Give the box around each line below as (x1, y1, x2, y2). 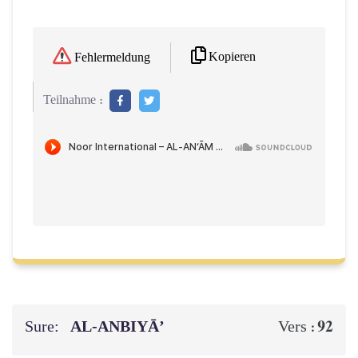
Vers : (278, 317, 317, 336)
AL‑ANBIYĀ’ (70, 312, 168, 341)
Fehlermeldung (74, 50, 150, 65)
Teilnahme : (43, 93, 103, 107)
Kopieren (209, 50, 256, 64)
